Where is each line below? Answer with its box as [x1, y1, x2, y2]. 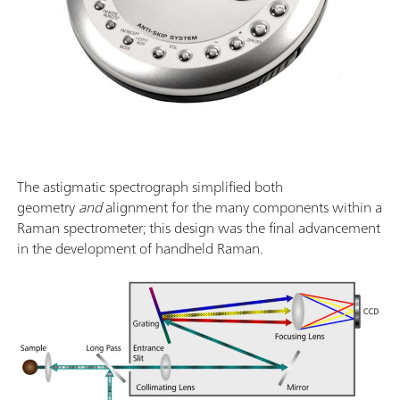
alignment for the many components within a [102, 195, 382, 221]
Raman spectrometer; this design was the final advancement [17, 215, 380, 241]
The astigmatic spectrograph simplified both [17, 174, 283, 200]
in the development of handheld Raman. [17, 236, 263, 262]
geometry [17, 195, 79, 221]
